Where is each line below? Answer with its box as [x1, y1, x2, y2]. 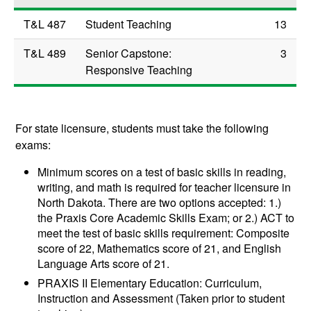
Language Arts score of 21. [37, 255, 170, 272]
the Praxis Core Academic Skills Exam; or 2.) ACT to [37, 210, 295, 226]
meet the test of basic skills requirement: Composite [37, 225, 290, 242]
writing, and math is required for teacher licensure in [37, 179, 292, 196]
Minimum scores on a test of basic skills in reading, [37, 164, 287, 180]
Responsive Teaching [85, 62, 193, 78]
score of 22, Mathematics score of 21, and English [37, 240, 282, 257]
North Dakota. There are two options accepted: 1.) [37, 194, 282, 211]
